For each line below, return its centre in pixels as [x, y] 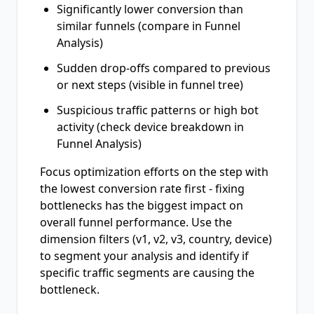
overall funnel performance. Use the [136, 222]
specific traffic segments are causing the [147, 273]
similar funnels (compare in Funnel [149, 26]
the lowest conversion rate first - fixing [142, 189]
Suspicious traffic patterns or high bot [158, 110]
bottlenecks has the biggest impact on [142, 205]
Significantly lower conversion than [150, 9]
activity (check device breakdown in [150, 127]
